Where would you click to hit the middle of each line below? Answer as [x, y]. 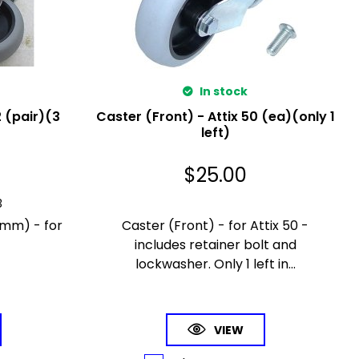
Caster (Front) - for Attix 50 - [216, 225]
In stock [223, 91]
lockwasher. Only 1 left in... [215, 264]
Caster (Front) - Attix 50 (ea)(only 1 [215, 116]
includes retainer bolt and [215, 244]
